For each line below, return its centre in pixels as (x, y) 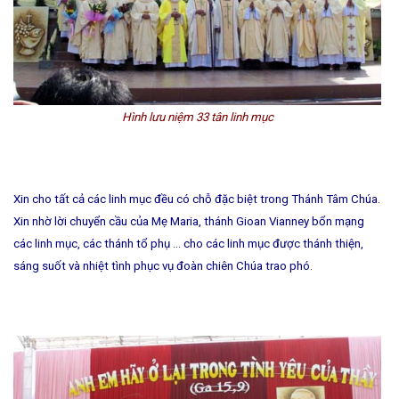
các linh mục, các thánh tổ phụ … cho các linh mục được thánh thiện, (188, 244)
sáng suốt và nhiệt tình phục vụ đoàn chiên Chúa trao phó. (163, 266)
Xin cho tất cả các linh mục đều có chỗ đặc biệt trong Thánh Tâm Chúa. (197, 199)
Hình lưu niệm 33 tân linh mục (197, 118)
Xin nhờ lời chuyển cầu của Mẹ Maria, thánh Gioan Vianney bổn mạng (189, 222)
